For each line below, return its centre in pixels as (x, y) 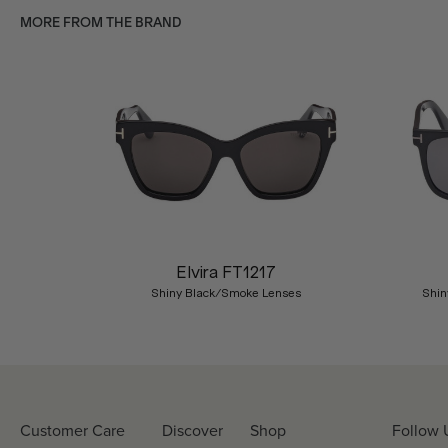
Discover (192, 430)
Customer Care (72, 430)
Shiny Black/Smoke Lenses (225, 293)
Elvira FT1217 (225, 272)
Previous (61, 209)
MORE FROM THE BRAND (100, 22)
